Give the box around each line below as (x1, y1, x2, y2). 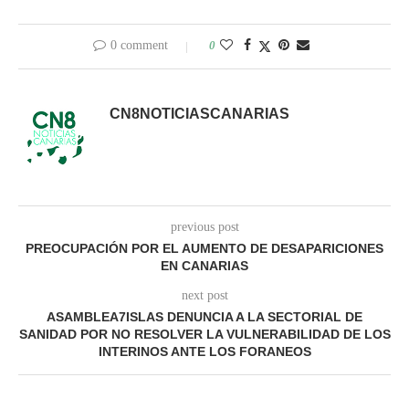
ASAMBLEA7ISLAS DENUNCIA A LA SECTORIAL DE (47, 309, 362, 325)
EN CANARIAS (161, 258, 248, 274)
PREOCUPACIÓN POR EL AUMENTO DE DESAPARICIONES (26, 241, 383, 257)
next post (181, 288, 228, 303)
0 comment (110, 38, 168, 53)
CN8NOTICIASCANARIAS (110, 106, 289, 122)
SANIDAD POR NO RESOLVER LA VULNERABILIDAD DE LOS (18, 327, 391, 342)
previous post (170, 220, 239, 235)
